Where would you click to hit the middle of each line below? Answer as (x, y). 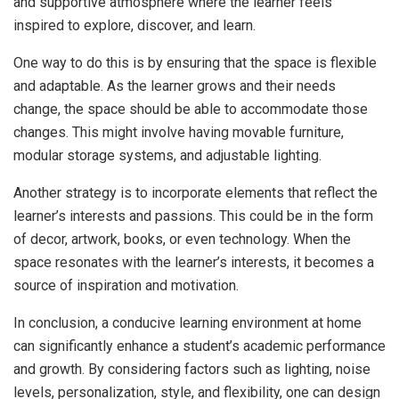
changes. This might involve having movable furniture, (179, 132)
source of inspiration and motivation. (126, 285)
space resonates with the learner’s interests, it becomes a (194, 262)
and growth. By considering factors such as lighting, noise (192, 369)
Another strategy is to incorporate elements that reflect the (195, 192)
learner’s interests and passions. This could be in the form (193, 216)
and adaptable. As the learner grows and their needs (175, 85)
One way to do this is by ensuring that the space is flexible (195, 62)
